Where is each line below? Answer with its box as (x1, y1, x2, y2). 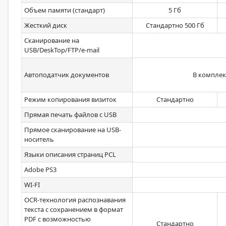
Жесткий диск (24, 21, 67, 30)
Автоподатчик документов (24, 70, 109, 79)
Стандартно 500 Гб (145, 21, 204, 30)
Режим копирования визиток (24, 95, 117, 104)
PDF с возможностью (24, 214, 91, 223)
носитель (24, 135, 54, 144)
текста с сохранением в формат (24, 205, 123, 214)
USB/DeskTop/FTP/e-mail (24, 45, 99, 54)
